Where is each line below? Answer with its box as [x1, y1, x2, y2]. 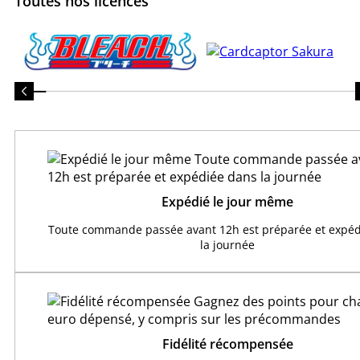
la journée [200, 236, 255, 252]
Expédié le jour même [162, 192, 293, 211]
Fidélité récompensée [162, 334, 293, 353]
